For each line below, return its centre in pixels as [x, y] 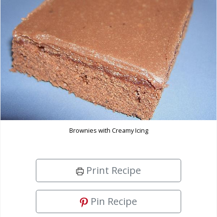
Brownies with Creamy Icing [108, 131]
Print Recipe [112, 170]
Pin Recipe [113, 201]
